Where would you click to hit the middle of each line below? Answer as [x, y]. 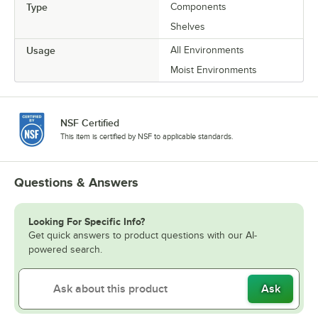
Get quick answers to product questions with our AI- [143, 236]
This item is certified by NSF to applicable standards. [147, 137]
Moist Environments [214, 70]
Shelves [188, 27]
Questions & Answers [76, 183]
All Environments [207, 50]
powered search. [65, 250]
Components [198, 7]
